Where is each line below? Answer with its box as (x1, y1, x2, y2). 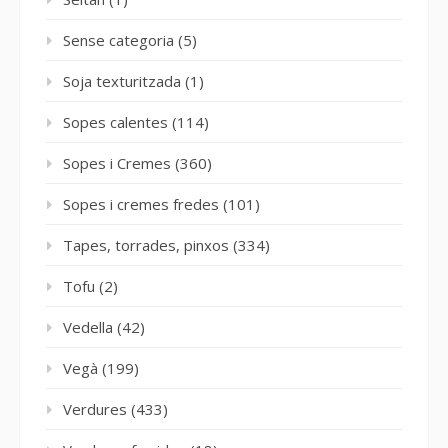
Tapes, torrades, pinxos (63, 234, 229, 255)
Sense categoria (63, 29, 174, 50)
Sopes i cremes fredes (63, 193, 219, 214)
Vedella (63, 316, 113, 337)
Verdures (63, 398, 127, 419)
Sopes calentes (63, 111, 168, 132)
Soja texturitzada (63, 70, 181, 91)
